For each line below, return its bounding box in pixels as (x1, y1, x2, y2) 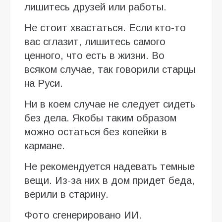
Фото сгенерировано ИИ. (24, 210, 142, 221)
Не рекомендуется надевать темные (24, 161, 195, 172)
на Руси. (24, 78, 63, 89)
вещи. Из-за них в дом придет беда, (24, 175, 195, 186)
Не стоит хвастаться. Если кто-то (24, 22, 186, 34)
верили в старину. (24, 189, 109, 200)
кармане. (24, 140, 65, 152)
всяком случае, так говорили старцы (24, 64, 196, 75)
